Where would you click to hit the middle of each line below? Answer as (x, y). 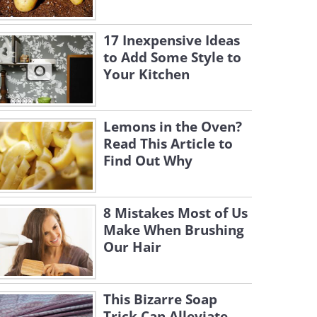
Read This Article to (168, 144)
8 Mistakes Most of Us (175, 213)
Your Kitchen (146, 74)
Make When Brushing (174, 230)
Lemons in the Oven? (173, 127)
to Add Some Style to (172, 57)
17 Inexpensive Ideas (172, 40)
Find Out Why (148, 161)
